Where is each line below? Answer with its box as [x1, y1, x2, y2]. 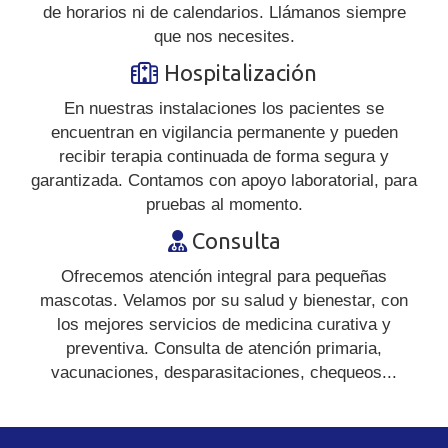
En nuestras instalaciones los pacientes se [64, 99, 384, 118]
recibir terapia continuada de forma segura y [59, 147, 389, 166]
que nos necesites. [153, 27, 295, 46]
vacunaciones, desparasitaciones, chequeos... [51, 363, 397, 382]
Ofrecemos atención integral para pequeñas [61, 267, 387, 286]
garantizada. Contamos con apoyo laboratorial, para [31, 171, 417, 190]
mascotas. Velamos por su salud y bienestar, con [40, 291, 408, 310]
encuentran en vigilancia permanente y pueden [50, 123, 398, 142]
